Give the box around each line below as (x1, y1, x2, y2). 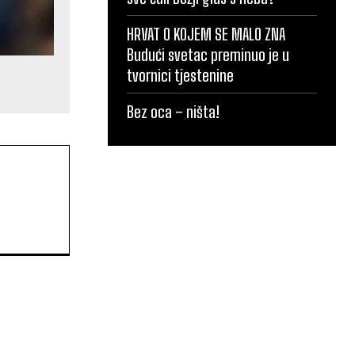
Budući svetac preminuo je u (127, 44, 289, 64)
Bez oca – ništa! (127, 101, 219, 121)
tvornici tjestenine (127, 65, 234, 85)
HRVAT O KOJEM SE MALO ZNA (127, 24, 285, 44)
